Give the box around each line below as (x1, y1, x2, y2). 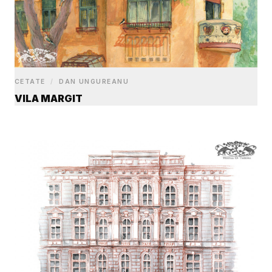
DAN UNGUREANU (56, 77, 129, 86)
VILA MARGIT (15, 92, 83, 104)
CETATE (15, 77, 49, 86)
